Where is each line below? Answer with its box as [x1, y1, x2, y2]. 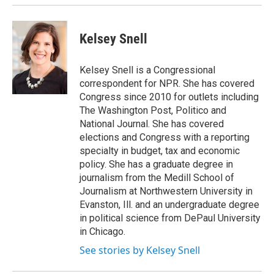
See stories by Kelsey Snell [80, 243, 200, 257]
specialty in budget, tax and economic [80, 145, 240, 157]
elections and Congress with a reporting [80, 131, 250, 143]
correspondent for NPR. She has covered [80, 78, 254, 89]
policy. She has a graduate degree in [80, 158, 233, 170]
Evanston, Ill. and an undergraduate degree [80, 199, 259, 210]
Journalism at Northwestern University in [80, 185, 253, 197]
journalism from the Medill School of [80, 172, 234, 183]
